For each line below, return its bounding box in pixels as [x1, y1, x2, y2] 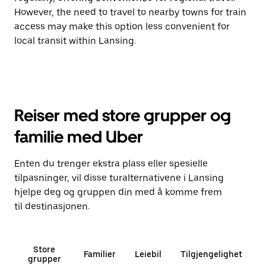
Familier [84, 249, 116, 259]
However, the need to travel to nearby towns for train [14, 7, 246, 18]
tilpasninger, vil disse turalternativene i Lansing [14, 172, 224, 183]
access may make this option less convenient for [14, 21, 230, 32]
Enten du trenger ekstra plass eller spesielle [14, 158, 208, 169]
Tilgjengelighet [180, 249, 242, 259]
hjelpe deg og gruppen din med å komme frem [14, 186, 222, 198]
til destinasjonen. [14, 201, 90, 212]
